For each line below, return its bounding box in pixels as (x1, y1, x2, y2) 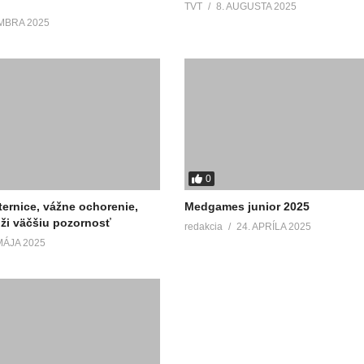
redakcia (184, 220, 223, 232)
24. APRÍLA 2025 (236, 220, 312, 232)
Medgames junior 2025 (184, 199, 310, 213)
